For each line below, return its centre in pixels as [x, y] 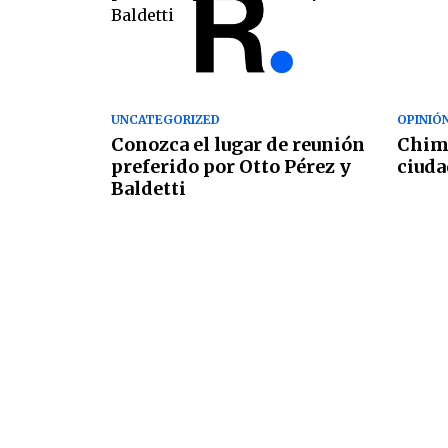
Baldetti [148, 189]
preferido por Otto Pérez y [231, 167]
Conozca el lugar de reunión [238, 145]
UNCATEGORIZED [165, 120]
